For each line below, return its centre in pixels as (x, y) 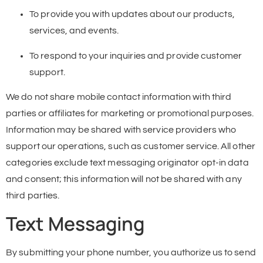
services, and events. (74, 31)
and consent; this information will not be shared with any (124, 179)
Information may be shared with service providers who (121, 130)
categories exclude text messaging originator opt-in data (127, 163)
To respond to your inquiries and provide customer (136, 55)
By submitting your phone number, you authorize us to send (131, 252)
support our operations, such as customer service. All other (131, 146)
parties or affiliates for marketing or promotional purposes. (130, 114)
